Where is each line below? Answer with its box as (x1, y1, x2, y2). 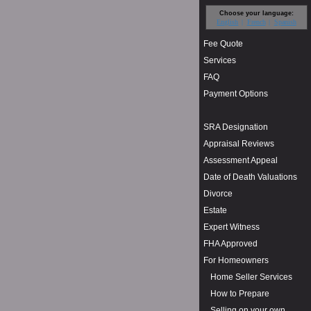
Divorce (203, 189, 233, 199)
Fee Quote (203, 39, 243, 49)
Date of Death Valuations (203, 172, 297, 183)
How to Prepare (210, 289, 269, 299)
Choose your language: (219, 9, 294, 17)
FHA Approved (203, 239, 258, 249)
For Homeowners (203, 255, 269, 266)
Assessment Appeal (203, 155, 278, 166)
